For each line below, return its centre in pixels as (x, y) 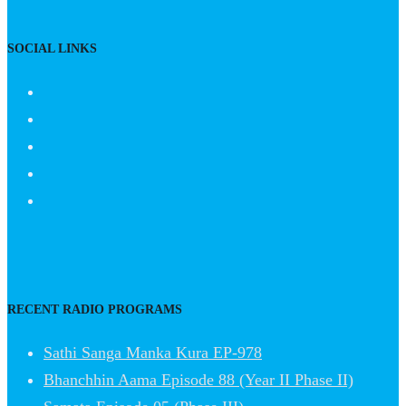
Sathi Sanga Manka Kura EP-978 (153, 353)
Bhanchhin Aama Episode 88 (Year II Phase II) (198, 380)
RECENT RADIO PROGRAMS (95, 309)
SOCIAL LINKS (52, 48)
